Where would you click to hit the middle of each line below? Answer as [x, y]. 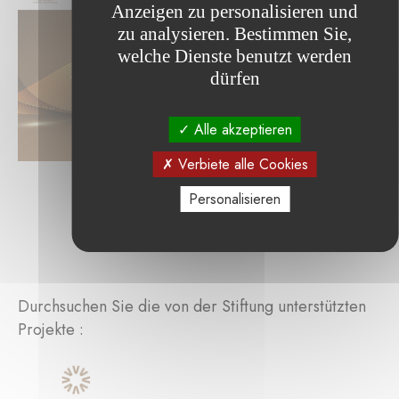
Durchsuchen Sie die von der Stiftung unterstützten [192, 306]
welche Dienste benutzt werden [235, 56]
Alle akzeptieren [240, 130]
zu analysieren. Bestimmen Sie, [235, 34]
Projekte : [51, 329]
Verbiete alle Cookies [240, 164]
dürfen [235, 78]
